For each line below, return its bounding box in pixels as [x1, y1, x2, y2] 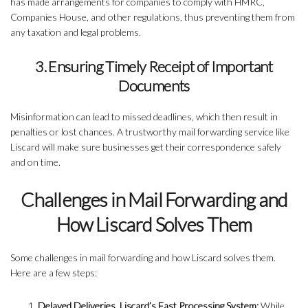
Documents [118, 76, 190, 96]
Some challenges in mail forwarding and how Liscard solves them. [10, 252, 276, 264]
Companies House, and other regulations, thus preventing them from [10, 11, 295, 23]
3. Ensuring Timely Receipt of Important [35, 57, 273, 76]
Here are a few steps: [10, 267, 97, 279]
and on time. [10, 156, 60, 168]
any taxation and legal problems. [10, 26, 141, 38]
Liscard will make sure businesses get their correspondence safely [10, 141, 281, 153]
